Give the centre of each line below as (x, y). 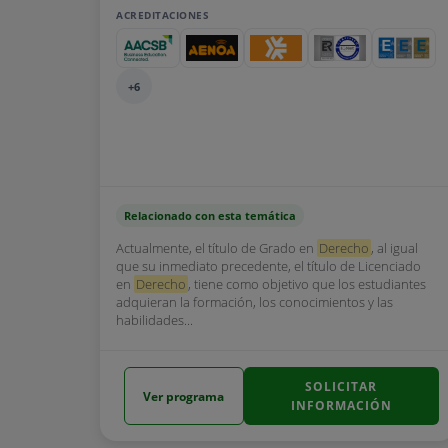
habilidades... (154, 320)
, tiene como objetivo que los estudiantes (307, 284)
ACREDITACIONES (162, 15)
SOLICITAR (341, 386)
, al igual (394, 248)
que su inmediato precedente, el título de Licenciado (268, 266)
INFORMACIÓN (341, 405)
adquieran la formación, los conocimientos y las (254, 302)
